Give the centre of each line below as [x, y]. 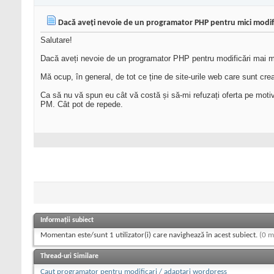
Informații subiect [67, 220]
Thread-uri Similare [69, 257]
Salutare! [56, 40]
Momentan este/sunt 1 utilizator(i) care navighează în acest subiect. [150, 235]
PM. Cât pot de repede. [82, 105]
